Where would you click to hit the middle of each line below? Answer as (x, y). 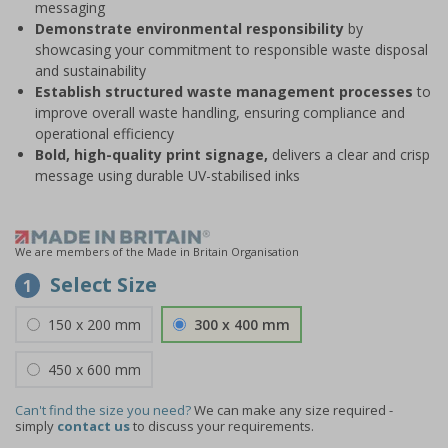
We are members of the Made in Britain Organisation (157, 251)
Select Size (103, 284)
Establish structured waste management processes (226, 91)
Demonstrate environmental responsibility (191, 28)
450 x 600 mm (94, 369)
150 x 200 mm (94, 324)
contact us (93, 426)
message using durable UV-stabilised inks (167, 175)
